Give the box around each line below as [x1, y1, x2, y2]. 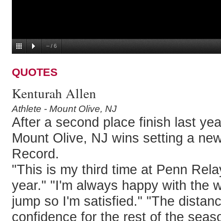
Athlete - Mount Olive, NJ [12, 104, 117, 114]
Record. [12, 146, 59, 162]
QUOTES [12, 66, 58, 79]
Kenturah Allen [12, 84, 96, 103]
